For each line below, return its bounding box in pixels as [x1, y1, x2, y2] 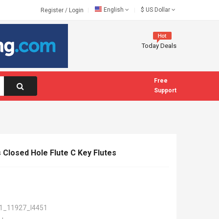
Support [154, 87, 176, 94]
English [104, 6, 124, 13]
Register [41, 7, 65, 14]
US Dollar [144, 6, 170, 13]
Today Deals [142, 42, 176, 49]
